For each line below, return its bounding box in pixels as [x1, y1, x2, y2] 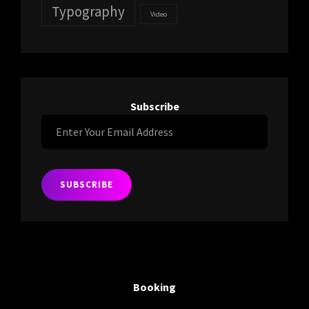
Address [41, 174, 77, 188]
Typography [52, 1, 125, 21]
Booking [133, 279, 176, 294]
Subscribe [130, 99, 179, 113]
